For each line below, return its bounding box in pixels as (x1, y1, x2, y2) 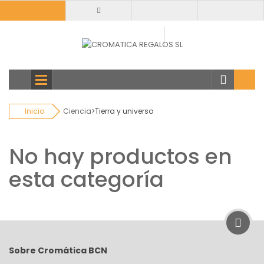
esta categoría (9, 164, 164, 195)
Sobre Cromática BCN (9, 245, 107, 257)
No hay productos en (9, 141, 232, 172)
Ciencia (63, 106, 91, 117)
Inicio (25, 106, 44, 117)
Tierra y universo (95, 106, 153, 117)
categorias (9, 84, 49, 94)
